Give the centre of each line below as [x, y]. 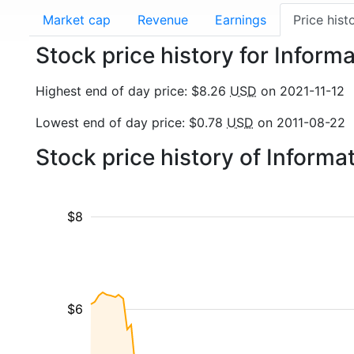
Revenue [163, 20]
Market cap [77, 20]
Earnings [241, 20]
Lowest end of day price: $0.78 [131, 122]
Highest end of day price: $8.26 [133, 91]
